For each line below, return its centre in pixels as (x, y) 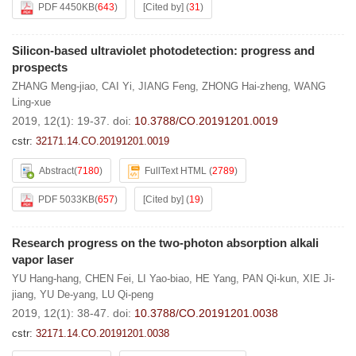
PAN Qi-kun (269, 279)
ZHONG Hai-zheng (245, 86)
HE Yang (216, 279)
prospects (40, 67)
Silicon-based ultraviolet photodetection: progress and (163, 50)
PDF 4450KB (66, 7)
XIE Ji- (319, 279)
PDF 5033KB (66, 199)
